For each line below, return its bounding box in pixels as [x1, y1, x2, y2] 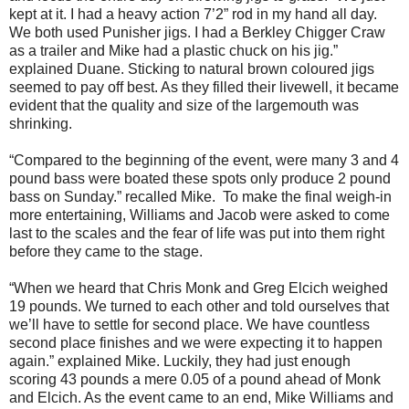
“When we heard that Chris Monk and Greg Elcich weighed [9, 280, 388, 297]
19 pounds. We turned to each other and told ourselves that [9, 299, 389, 315]
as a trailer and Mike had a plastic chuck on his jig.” [9, 43, 338, 59]
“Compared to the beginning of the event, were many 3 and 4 [9, 152, 399, 169]
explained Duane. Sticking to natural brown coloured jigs [9, 61, 374, 78]
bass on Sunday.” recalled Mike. [9, 189, 215, 205]
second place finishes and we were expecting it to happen [9, 335, 383, 351]
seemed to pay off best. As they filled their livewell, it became [9, 79, 399, 96]
